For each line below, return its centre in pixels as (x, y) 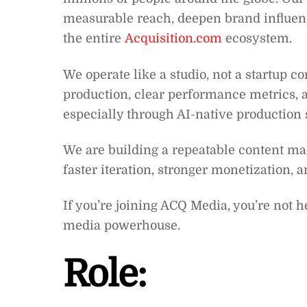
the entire (94, 39)
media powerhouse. (122, 226)
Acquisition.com (173, 39)
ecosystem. (257, 39)
